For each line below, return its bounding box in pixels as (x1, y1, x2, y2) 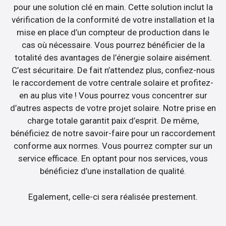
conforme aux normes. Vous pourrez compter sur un (14, 141, 212, 151)
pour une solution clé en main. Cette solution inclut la (13, 2, 213, 13)
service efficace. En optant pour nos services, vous (18, 153, 208, 164)
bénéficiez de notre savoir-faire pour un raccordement (11, 128, 215, 139)
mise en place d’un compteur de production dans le (17, 27, 209, 38)
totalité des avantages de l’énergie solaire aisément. (14, 52, 212, 63)
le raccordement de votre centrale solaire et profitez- (13, 78, 213, 88)
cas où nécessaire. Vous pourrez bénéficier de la (21, 40, 205, 50)
